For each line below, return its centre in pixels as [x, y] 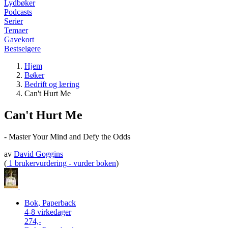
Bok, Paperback [50, 203]
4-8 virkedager [48, 212]
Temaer [16, 30]
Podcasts [18, 12]
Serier [13, 21]
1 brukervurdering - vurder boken [61, 163]
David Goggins [38, 154]
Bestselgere [22, 49]
